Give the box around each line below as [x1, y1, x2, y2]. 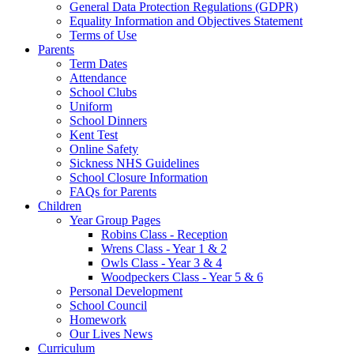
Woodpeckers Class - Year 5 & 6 [101, 269, 263, 284]
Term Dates [70, 56, 127, 70]
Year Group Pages [70, 213, 160, 227]
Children [38, 198, 81, 213]
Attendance [70, 70, 126, 85]
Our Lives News [70, 326, 153, 341]
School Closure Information [70, 170, 208, 184]
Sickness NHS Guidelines [70, 156, 199, 170]
